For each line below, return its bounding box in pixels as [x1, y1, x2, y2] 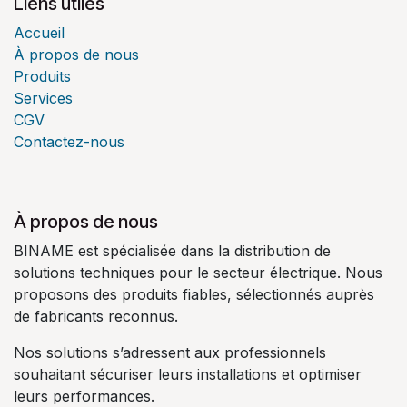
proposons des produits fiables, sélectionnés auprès [14, 284, 374, 303]
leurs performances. [14, 386, 154, 405]
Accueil [14, 23, 65, 42]
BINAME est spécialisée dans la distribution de [14, 241, 331, 260]
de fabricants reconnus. [14, 306, 178, 325]
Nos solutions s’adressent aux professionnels [14, 342, 326, 362]
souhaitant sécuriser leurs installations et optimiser [14, 364, 362, 383]
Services [14, 88, 73, 107]
